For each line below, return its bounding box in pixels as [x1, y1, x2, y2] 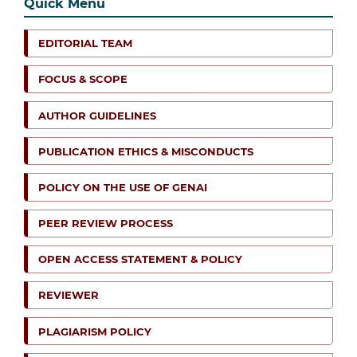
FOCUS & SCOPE [38, 73, 127, 86]
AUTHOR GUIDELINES [38, 108, 156, 122]
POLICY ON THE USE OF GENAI [38, 180, 207, 194]
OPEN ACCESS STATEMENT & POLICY [38, 253, 242, 266]
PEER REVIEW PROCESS [38, 217, 173, 230]
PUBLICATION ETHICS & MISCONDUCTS [38, 144, 253, 158]
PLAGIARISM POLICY [38, 324, 151, 338]
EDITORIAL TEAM [38, 37, 132, 50]
